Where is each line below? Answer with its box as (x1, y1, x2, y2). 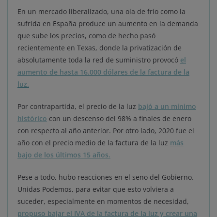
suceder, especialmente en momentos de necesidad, (17, 196, 189, 206)
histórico (17, 113, 47, 123)
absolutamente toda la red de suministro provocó (17, 55, 180, 64)
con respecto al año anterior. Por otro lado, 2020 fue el (17, 125, 194, 135)
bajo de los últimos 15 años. (17, 150, 110, 159)
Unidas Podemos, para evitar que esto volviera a (17, 184, 174, 194)
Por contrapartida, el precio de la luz (17, 101, 138, 111)
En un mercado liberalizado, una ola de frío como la (17, 6, 186, 16)
